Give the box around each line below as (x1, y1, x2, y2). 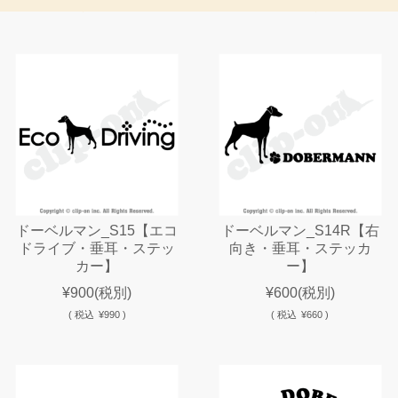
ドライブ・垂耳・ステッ (19, 240, 176, 256)
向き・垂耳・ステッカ (228, 240, 371, 256)
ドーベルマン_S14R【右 (220, 222, 379, 238)
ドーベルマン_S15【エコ (16, 222, 179, 238)
